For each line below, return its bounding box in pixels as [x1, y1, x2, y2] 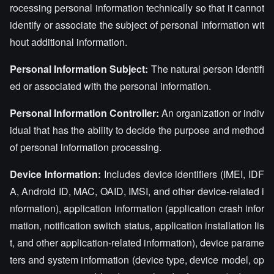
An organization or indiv [159, 106, 264, 120]
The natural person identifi [148, 62, 265, 76]
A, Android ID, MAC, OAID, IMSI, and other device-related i [10, 184, 264, 198]
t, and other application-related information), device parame [10, 235, 264, 250]
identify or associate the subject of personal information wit [10, 18, 264, 32]
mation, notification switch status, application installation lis [10, 218, 264, 232]
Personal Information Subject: [10, 62, 149, 76]
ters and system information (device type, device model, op [10, 253, 264, 267]
